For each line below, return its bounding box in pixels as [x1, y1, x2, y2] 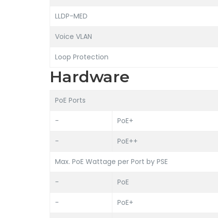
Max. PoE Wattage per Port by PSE [55, 157, 168, 166]
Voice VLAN [55, 32, 92, 41]
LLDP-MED [55, 11, 88, 21]
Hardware [50, 67, 129, 86]
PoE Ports [55, 95, 86, 105]
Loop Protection [55, 52, 109, 62]
